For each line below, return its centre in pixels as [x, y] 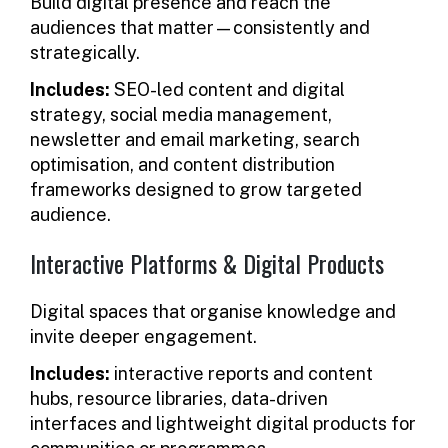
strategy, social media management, [181, 114]
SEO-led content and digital [227, 89]
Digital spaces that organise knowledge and [213, 311]
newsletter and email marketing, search [195, 139]
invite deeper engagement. [143, 336]
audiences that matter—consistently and [200, 27]
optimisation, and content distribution [182, 164]
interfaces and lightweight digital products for [223, 423]
